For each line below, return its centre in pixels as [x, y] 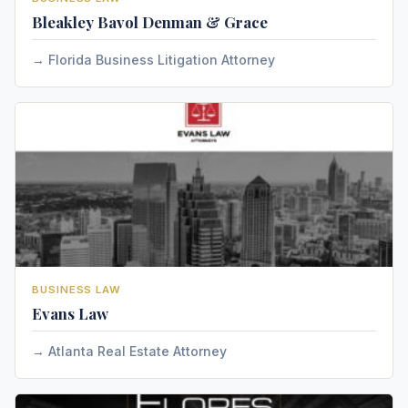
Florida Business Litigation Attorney [162, 60]
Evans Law [70, 313]
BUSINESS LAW [77, 290]
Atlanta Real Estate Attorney [138, 351]
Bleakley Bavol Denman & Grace [150, 22]
